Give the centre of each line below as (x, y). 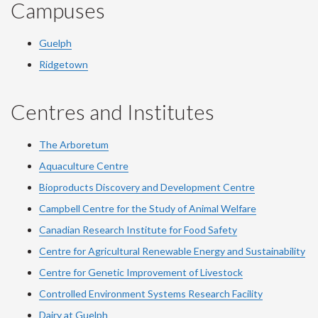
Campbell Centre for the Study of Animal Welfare (148, 208)
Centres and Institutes (113, 111)
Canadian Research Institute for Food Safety (138, 230)
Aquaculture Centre (84, 166)
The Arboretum (74, 144)
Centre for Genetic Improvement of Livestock (141, 272)
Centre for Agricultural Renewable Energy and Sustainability (172, 251)
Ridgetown (64, 64)
